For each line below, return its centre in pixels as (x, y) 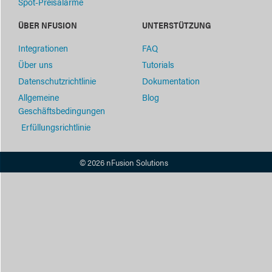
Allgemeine (39, 97)
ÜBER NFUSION (48, 25)
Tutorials (158, 64)
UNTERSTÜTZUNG (177, 25)
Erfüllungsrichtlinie (56, 127)
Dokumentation (171, 81)
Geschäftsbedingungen (62, 110)
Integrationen (43, 48)
